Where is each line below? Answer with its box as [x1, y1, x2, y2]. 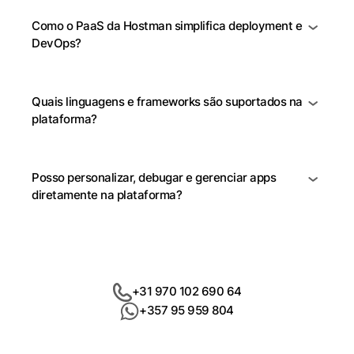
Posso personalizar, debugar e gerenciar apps [32, 170, 276, 185]
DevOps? [32, 36, 81, 51]
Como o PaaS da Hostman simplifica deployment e [32, 18, 302, 33]
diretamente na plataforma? [32, 187, 182, 202]
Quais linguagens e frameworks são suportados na [32, 94, 303, 109]
